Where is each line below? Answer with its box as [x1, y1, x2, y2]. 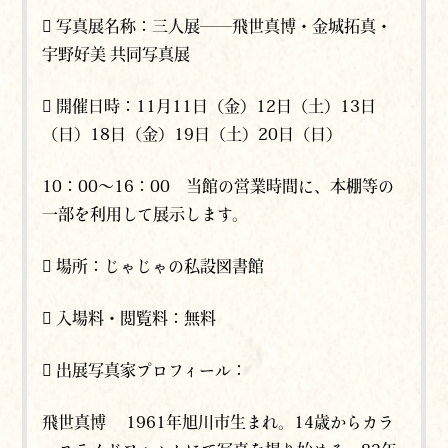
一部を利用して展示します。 [42, 206, 249, 223]
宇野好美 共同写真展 [42, 46, 191, 63]
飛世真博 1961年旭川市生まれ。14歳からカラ [42, 414, 395, 431]
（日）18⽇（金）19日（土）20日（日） [42, 126, 343, 143]
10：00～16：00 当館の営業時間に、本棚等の [42, 178, 395, 195]
